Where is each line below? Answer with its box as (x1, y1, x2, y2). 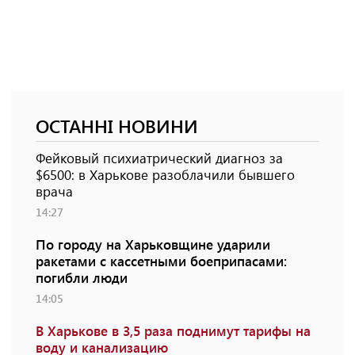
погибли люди (36, 269, 128, 287)
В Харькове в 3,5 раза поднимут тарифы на (36, 322, 311, 340)
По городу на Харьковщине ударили (36, 235, 270, 254)
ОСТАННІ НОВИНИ (36, 113, 198, 139)
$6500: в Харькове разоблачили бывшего (36, 166, 295, 184)
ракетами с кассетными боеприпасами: (36, 252, 287, 270)
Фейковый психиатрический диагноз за (36, 149, 283, 167)
